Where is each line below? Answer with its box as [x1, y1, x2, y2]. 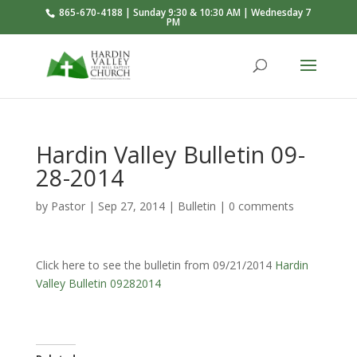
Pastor [50, 198, 85, 214]
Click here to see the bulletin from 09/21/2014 [35, 257, 275, 273]
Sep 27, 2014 [97, 198, 165, 214]
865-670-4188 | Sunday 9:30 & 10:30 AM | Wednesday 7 [57, 6, 312, 19]
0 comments [228, 198, 294, 214]
